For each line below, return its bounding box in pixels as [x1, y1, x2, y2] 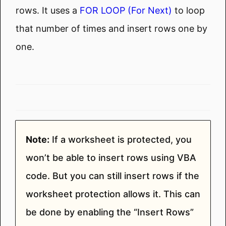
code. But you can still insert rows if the [26, 170, 199, 181]
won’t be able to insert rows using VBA [26, 152, 196, 163]
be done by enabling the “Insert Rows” [26, 206, 194, 217]
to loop [172, 5, 205, 16]
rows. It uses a [16, 5, 80, 16]
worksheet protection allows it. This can [26, 188, 200, 199]
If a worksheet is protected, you [49, 134, 192, 145]
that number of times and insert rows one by [16, 23, 207, 34]
